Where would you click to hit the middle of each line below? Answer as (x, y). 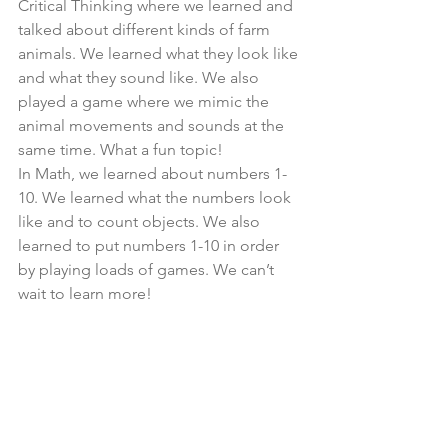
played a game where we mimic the (145, 102)
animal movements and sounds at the (153, 126)
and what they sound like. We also (140, 78)
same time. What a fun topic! (120, 150)
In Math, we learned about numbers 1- (152, 174)
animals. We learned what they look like (160, 54)
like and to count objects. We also (141, 222)
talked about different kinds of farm (146, 30)
